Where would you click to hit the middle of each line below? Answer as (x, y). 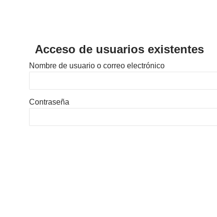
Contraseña (49, 102)
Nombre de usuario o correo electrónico (97, 66)
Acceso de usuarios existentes (119, 49)
